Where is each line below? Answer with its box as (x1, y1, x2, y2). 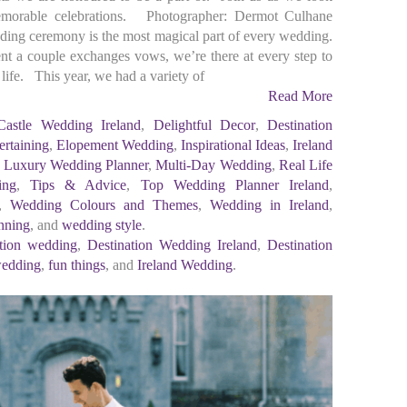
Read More (267, 88, 333, 104)
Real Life (278, 157, 333, 173)
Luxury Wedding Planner (3, 157, 149, 173)
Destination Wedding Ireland (86, 237, 257, 253)
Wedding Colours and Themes (10, 197, 199, 213)
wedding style (61, 217, 142, 233)
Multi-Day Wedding (155, 157, 272, 173)
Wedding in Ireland (210, 197, 329, 213)
